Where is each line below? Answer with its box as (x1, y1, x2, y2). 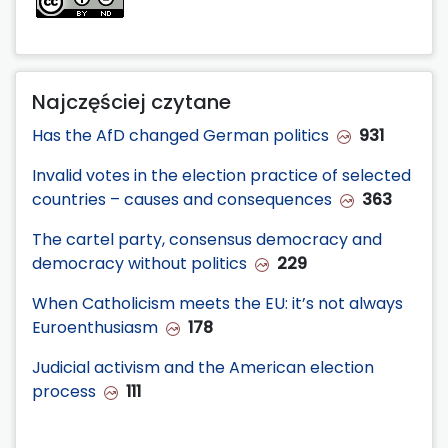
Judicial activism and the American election (32, 355, 374, 379)
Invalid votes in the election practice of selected (32, 163, 411, 187)
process (32, 379, 96, 403)
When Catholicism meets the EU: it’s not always (32, 291, 403, 315)
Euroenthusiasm (32, 315, 158, 339)
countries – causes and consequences (32, 187, 332, 211)
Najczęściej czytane (32, 87, 231, 116)
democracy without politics (32, 251, 247, 275)
